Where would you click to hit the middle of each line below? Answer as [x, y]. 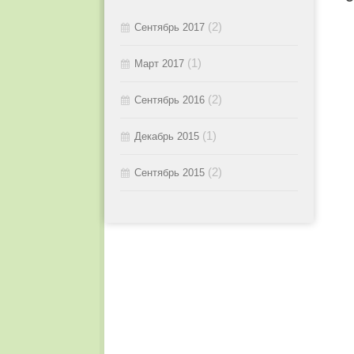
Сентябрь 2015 [169, 173]
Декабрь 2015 [167, 136]
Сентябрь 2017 [169, 27]
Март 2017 [159, 64]
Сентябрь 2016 [169, 100]
